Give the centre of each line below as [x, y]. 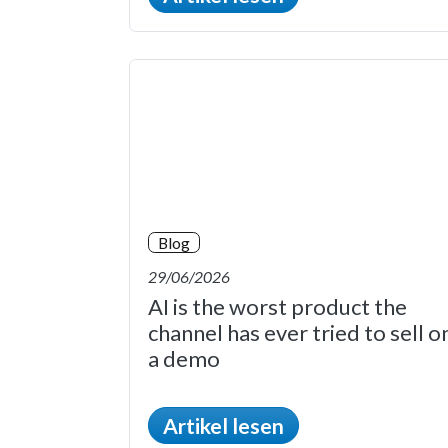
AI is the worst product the [277, 306]
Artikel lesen [223, 425]
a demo [188, 358]
